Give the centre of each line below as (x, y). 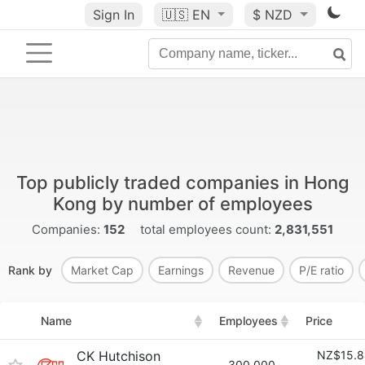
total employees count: (206, 229)
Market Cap (102, 270)
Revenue (251, 270)
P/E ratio (321, 270)
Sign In (113, 15)
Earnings (181, 270)
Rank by (32, 270)
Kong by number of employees (182, 204)
